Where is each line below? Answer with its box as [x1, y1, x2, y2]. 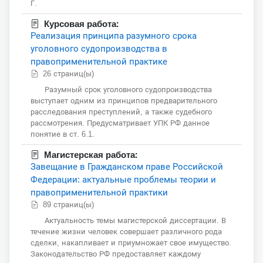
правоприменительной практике [31, 56, 167, 67]
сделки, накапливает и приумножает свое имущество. [31, 238, 231, 248]
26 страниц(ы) [43, 69, 96, 79]
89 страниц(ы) [43, 200, 96, 210]
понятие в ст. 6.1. [31, 130, 95, 139]
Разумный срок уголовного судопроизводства [45, 85, 212, 95]
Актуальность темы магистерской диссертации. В [45, 216, 226, 225]
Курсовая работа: [44, 18, 119, 31]
